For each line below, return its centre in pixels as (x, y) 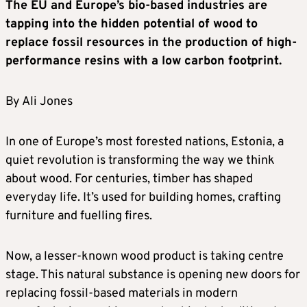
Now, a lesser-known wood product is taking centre (145, 257)
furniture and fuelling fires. (79, 217)
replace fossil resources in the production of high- (151, 43)
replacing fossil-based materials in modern (122, 294)
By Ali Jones (39, 102)
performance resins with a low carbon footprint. (144, 62)
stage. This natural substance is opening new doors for (153, 275)
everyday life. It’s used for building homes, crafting (143, 198)
